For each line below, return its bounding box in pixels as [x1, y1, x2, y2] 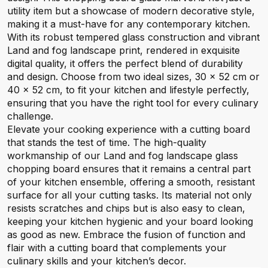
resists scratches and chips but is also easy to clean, [7, 202, 245, 214]
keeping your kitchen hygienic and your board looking [7, 215, 253, 227]
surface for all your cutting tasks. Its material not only [7, 189, 252, 201]
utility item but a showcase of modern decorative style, [7, 5, 255, 17]
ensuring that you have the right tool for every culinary [7, 97, 258, 109]
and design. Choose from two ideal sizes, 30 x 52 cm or [7, 71, 260, 83]
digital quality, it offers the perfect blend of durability [7, 57, 243, 69]
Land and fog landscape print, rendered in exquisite [7, 44, 240, 56]
